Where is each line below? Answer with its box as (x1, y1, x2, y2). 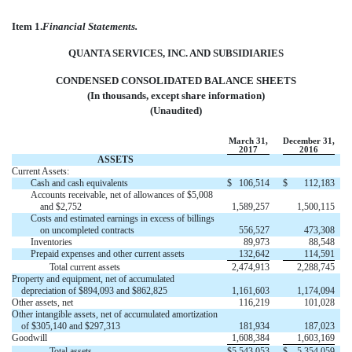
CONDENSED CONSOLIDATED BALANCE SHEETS (56, 75, 296, 87)
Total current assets (49, 262, 120, 273)
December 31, (283, 137, 335, 146)
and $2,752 (40, 201, 82, 213)
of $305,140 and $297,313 (21, 321, 120, 332)
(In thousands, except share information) (87, 90, 265, 102)
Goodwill (12, 332, 47, 344)
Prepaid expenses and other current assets (31, 248, 185, 260)
